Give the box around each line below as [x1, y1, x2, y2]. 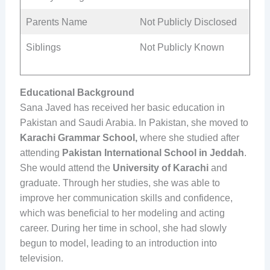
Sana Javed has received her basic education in [19, 102, 225, 113]
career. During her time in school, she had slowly [19, 222, 227, 233]
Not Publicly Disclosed [139, 16, 237, 27]
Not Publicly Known [139, 42, 224, 52]
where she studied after [139, 132, 239, 143]
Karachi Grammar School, [19, 132, 140, 143]
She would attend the [19, 162, 113, 173]
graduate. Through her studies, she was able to [19, 177, 220, 188]
